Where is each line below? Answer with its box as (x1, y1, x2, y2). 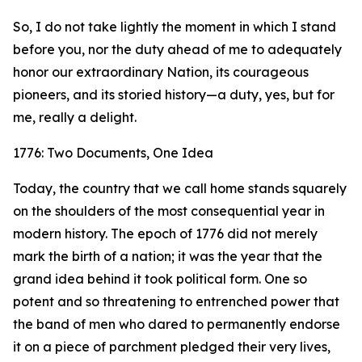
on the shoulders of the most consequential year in (13, 203, 325, 219)
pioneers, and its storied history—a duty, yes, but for (13, 86, 335, 103)
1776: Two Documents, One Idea (13, 145, 213, 161)
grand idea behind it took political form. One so (13, 271, 307, 287)
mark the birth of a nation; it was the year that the (13, 248, 322, 264)
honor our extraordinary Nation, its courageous (13, 64, 309, 80)
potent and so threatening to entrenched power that (13, 293, 339, 309)
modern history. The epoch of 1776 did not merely (13, 225, 318, 242)
